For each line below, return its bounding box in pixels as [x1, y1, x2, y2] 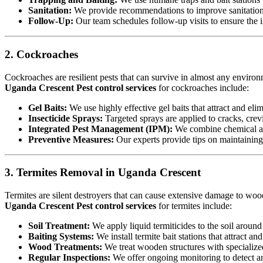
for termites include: [156, 201, 232, 211]
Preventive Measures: [28, 134, 114, 144]
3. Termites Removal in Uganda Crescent [5, 166, 201, 179]
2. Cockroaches [5, 48, 78, 60]
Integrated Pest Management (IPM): [28, 123, 173, 134]
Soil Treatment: [28, 221, 90, 231]
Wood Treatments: [28, 242, 102, 252]
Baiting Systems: [28, 231, 94, 242]
